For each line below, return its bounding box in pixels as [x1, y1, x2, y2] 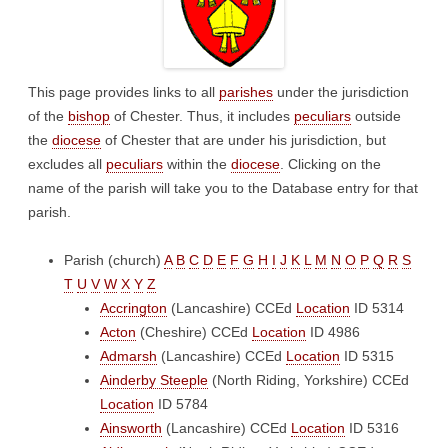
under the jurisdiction [273, 84, 409, 100]
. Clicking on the [280, 156, 381, 172]
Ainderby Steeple [100, 372, 208, 388]
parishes [219, 84, 273, 100]
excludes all [28, 156, 106, 172]
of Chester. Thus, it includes [110, 108, 294, 124]
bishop [68, 108, 110, 124]
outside [351, 108, 401, 124]
